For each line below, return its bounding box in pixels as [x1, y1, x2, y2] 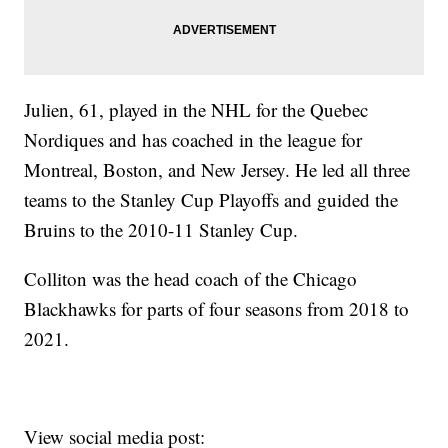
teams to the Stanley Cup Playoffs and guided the [24, 187, 399, 213]
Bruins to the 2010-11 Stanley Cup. [24, 217, 299, 243]
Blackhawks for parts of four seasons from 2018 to [24, 296, 410, 322]
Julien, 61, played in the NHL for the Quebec [24, 97, 369, 123]
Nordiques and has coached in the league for [24, 127, 363, 153]
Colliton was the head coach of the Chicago [24, 266, 358, 292]
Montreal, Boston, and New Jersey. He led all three [24, 157, 411, 183]
